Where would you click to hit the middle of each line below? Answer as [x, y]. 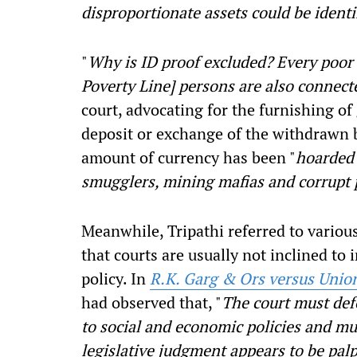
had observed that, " [151, 302]
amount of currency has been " [188, 157]
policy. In [116, 279]
